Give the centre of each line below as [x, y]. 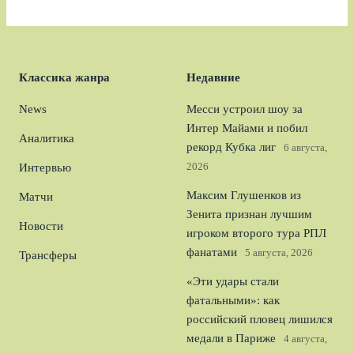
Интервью [45, 168]
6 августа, [305, 147]
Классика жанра [64, 77]
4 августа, [305, 339]
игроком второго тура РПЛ [256, 233]
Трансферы [48, 255]
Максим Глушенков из [244, 195]
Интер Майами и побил [247, 128]
